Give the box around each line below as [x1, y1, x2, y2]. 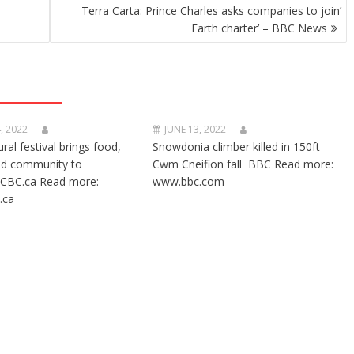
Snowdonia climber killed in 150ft [153, 139, 321, 154]
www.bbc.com [153, 174, 225, 189]
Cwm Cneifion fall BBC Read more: [153, 156, 334, 171]
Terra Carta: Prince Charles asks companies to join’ [81, 3, 341, 18]
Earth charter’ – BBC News [191, 21, 327, 36]
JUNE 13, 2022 [164, 122, 227, 136]
